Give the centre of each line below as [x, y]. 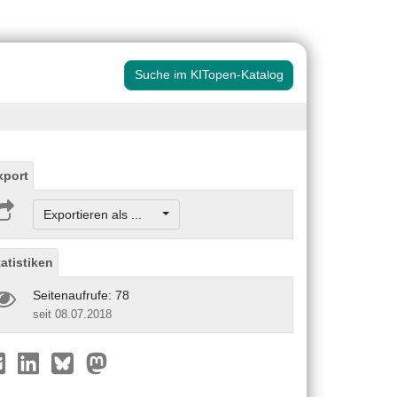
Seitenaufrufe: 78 [81, 295]
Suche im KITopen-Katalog [209, 75]
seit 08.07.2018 [72, 314]
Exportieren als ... [101, 214]
